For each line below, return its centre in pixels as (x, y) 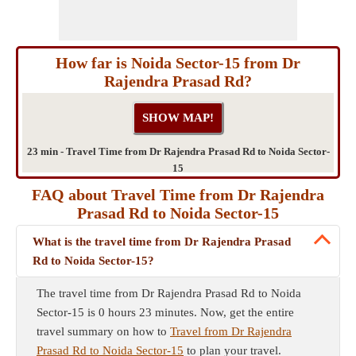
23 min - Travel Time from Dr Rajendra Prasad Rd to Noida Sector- (178, 151)
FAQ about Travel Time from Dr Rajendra (178, 195)
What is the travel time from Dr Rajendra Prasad (162, 242)
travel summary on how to (103, 331)
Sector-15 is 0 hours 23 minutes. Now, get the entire (165, 312)
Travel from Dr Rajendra (231, 331)
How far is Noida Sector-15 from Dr (178, 63)
